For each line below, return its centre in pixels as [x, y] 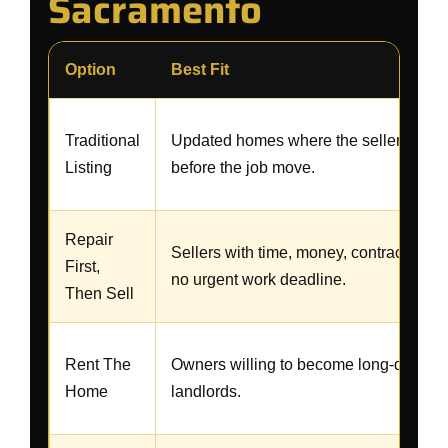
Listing [88, 167]
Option [90, 69]
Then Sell [99, 293]
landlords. [206, 391]
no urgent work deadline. [258, 279]
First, [82, 266]
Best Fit [200, 69]
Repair [89, 239]
